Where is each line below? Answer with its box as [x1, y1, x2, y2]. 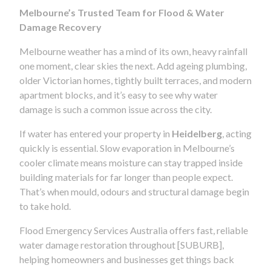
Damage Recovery [19, 21, 102, 33]
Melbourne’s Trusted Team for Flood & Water [19, 6, 224, 18]
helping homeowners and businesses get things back [19, 253, 234, 265]
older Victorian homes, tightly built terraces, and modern [19, 74, 252, 86]
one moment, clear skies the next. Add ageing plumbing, [19, 59, 247, 71]
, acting [222, 127, 252, 139]
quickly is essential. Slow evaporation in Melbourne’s [19, 142, 235, 154]
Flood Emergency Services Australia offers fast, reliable [19, 224, 248, 236]
